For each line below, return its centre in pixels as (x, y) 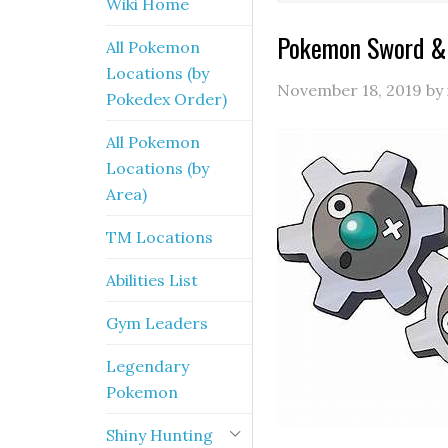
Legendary (147, 366)
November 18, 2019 (349, 90)
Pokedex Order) (166, 99)
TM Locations (159, 237)
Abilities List (152, 280)
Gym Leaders (157, 323)
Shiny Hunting (159, 435)
